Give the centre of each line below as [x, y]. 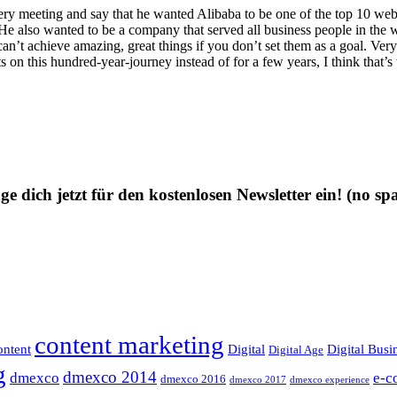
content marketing [129, 344]
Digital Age [296, 350]
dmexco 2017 [258, 379]
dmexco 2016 [193, 379]
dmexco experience [330, 379]
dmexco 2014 [110, 377]
